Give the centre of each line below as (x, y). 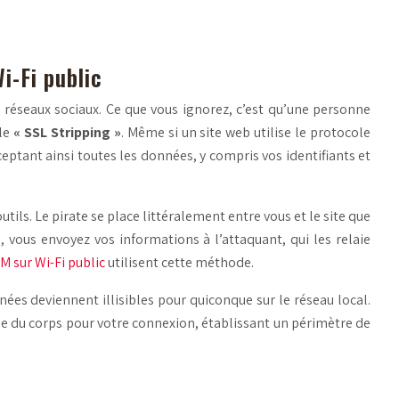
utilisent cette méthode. (179, 262)
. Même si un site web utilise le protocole (246, 132)
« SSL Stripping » (67, 132)
